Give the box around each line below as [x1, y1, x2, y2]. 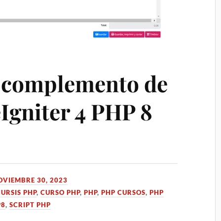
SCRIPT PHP [9, 201, 51, 209]
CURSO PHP [40, 188, 80, 196]
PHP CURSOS [101, 188, 146, 196]
